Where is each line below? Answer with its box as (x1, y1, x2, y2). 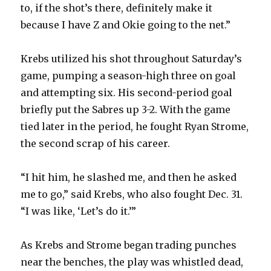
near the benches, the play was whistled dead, (21, 256, 244, 269)
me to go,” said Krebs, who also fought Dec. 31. (21, 188, 243, 201)
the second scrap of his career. (21, 137, 171, 150)
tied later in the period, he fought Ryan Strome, (21, 120, 249, 133)
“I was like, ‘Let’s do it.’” (21, 205, 137, 218)
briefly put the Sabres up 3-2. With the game (21, 103, 231, 116)
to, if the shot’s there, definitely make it (21, 2, 213, 15)
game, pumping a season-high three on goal (21, 70, 237, 82)
